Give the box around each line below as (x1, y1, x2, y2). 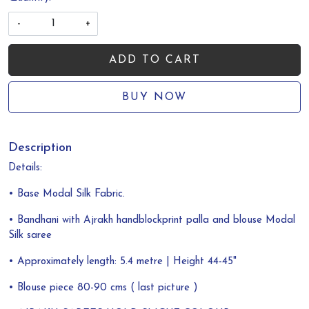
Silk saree (8, 230, 52, 241)
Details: (8, 163, 42, 174)
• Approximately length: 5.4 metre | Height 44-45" (8, 257, 243, 268)
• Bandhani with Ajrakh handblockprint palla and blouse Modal (8, 215, 295, 226)
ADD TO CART (108, 54, 201, 66)
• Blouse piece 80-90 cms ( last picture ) (8, 283, 198, 294)
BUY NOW (122, 92, 187, 103)
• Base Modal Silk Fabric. (8, 189, 128, 200)
